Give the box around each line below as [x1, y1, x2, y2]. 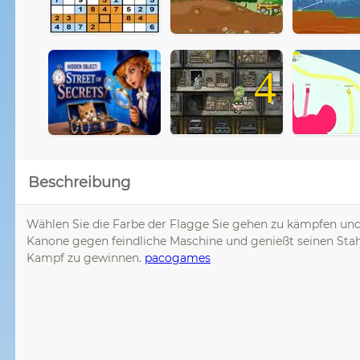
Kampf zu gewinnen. [27, 250, 145, 265]
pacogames [145, 250, 211, 265]
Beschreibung [28, 172, 130, 191]
